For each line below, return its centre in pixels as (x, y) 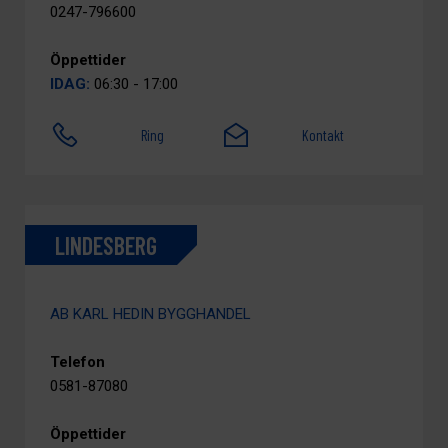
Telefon (77, 362)
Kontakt (323, 135)
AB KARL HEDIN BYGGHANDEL (150, 314)
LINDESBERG (106, 245)
